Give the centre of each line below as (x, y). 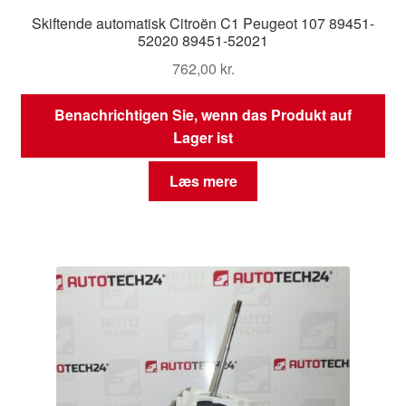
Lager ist (203, 137)
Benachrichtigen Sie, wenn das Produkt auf (203, 114)
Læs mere (203, 181)
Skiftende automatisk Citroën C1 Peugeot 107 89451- (203, 24)
